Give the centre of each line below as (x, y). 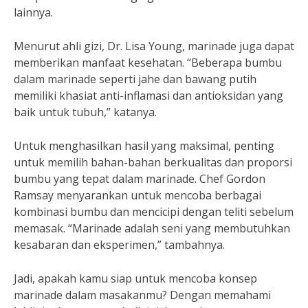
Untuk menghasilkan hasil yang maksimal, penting (144, 146)
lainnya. (33, 12)
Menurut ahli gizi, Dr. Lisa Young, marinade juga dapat (154, 46)
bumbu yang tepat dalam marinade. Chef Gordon (140, 179)
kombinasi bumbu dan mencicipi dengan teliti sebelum (154, 212)
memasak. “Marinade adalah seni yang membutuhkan (152, 228)
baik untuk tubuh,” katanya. (85, 112)
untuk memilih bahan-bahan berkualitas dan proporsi (153, 162)
